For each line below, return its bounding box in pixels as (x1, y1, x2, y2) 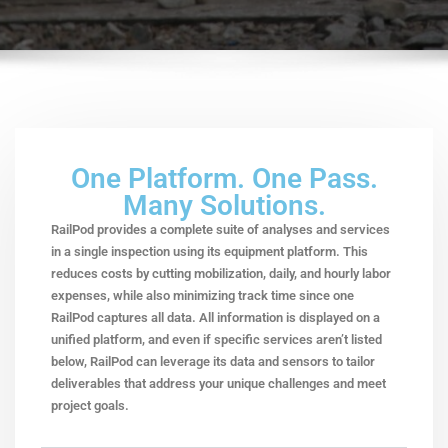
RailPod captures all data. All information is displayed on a (51, 309, 381, 325)
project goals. (51, 397, 130, 413)
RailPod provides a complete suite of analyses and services (51, 221, 391, 237)
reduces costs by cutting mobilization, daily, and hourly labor (51, 265, 392, 281)
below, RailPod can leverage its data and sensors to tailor (51, 353, 376, 369)
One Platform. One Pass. (70, 161, 378, 195)
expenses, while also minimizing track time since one (51, 287, 355, 303)
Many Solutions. (122, 188, 326, 222)
